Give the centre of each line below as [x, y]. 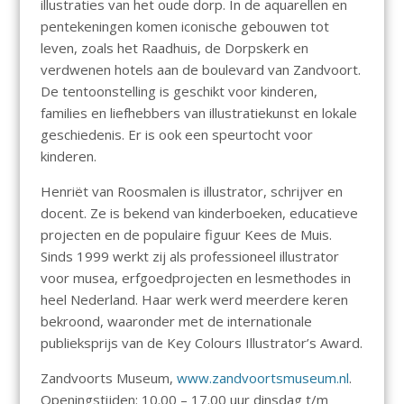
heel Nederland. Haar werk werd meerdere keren [194, 299]
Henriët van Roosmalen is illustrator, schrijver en [191, 191]
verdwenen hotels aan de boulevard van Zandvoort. [200, 69]
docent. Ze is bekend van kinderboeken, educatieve [199, 212]
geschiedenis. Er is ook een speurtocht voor [176, 134]
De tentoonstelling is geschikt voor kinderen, [179, 91]
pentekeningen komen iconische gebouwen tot [184, 26]
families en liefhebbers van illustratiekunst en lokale [198, 112]
